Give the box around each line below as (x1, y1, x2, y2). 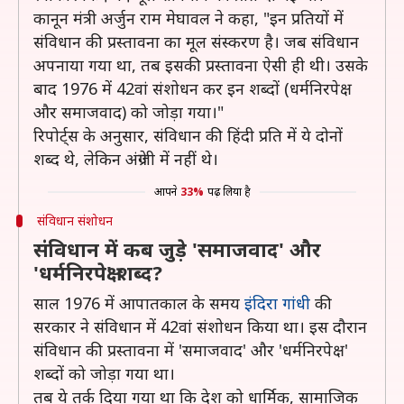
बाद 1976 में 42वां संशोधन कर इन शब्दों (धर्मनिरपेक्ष (33, 78, 352, 99)
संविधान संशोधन (36, 212, 113, 229)
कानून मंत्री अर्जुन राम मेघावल (33, 7, 210, 29)
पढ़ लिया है (207, 184, 251, 199)
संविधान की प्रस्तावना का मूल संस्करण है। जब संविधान (33, 31, 359, 52)
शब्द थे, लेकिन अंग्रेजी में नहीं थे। (33, 148, 218, 170)
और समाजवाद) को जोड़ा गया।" (33, 101, 224, 123)
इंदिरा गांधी (244, 292, 310, 314)
